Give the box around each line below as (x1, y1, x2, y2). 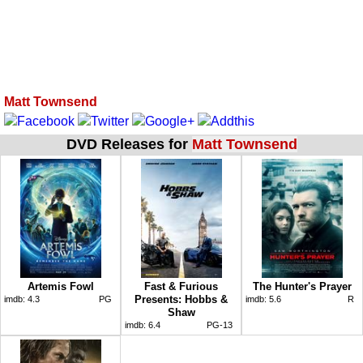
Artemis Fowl (27, 280, 94, 293)
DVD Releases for (66, 135, 192, 152)
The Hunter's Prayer (253, 280, 352, 293)
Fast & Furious (144, 280, 218, 293)
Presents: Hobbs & (135, 293, 228, 305)
